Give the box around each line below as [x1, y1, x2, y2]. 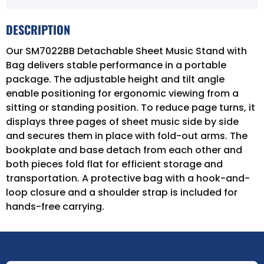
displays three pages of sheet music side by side [6, 114, 239, 128]
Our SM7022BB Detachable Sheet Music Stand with [6, 44, 247, 58]
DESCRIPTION [6, 20, 70, 38]
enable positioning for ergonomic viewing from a [6, 86, 239, 100]
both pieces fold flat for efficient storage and [6, 157, 223, 171]
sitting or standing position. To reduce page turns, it [6, 100, 255, 114]
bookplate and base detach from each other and [6, 143, 242, 157]
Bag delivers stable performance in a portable [6, 58, 226, 72]
